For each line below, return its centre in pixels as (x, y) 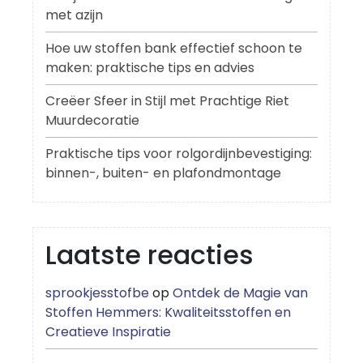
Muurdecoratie (92, 121)
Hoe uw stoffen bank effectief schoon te (174, 49)
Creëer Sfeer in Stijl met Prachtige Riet (167, 101)
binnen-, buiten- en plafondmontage (163, 173)
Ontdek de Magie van (240, 293)
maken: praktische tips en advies (150, 68)
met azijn (74, 15)
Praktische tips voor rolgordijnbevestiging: (179, 154)
